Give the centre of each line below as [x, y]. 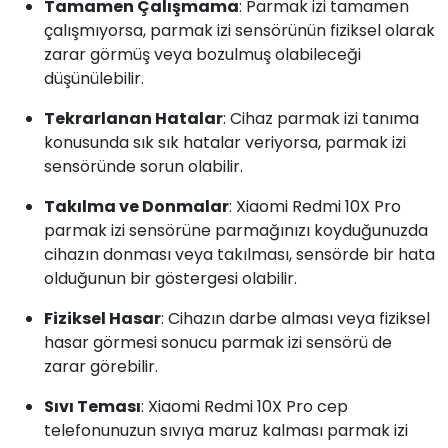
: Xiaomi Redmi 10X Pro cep [244, 406]
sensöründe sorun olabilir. [143, 166]
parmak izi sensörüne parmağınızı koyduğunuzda [236, 230]
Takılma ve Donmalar [136, 206]
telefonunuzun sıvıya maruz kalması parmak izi [226, 430]
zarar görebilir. [101, 366]
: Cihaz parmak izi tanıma [321, 118]
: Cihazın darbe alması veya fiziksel [295, 318]
